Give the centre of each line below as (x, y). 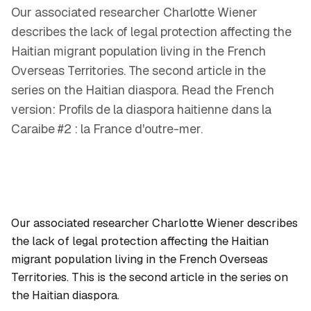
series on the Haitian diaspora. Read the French (143, 90)
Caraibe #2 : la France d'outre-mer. (107, 129)
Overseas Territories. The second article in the (138, 70)
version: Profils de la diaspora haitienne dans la (141, 109)
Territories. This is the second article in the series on (150, 277)
